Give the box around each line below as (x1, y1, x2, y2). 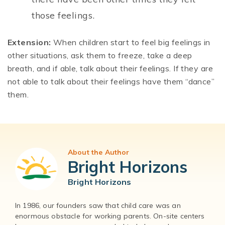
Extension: (8, 37, 53, 48)
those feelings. (32, 10, 95, 22)
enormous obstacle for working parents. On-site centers (15, 211, 205, 221)
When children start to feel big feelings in (53, 37, 210, 48)
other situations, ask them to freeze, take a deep (8, 50, 192, 61)
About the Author (68, 148, 130, 157)
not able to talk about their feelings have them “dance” (8, 76, 215, 87)
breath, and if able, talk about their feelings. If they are (8, 63, 213, 74)
